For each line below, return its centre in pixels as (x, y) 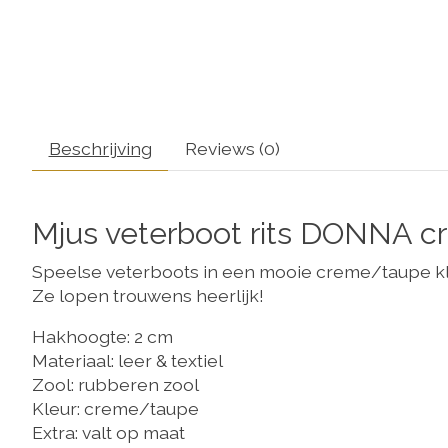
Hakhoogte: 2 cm (102, 336)
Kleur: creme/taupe (115, 408)
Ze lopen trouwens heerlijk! (148, 296)
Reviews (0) (232, 148)
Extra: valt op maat (108, 432)
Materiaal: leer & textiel (127, 360)
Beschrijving (100, 148)
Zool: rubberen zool (115, 384)
